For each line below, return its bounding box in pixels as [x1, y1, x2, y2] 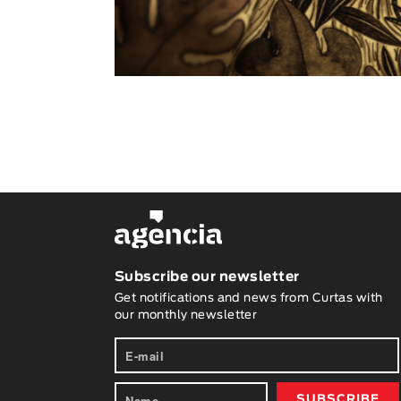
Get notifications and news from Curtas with [114, 293, 383, 305]
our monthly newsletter [114, 310, 258, 322]
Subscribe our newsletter [114, 270, 300, 285]
